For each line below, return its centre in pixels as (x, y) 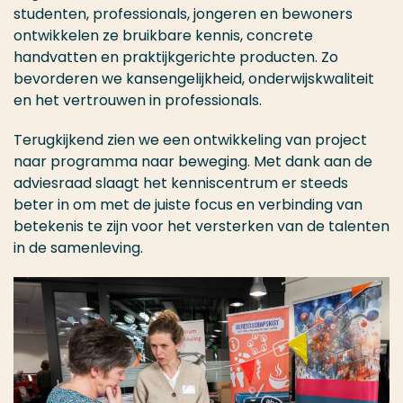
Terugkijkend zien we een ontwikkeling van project (190, 140)
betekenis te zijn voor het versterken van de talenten (201, 227)
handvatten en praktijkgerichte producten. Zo (176, 58)
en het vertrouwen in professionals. (138, 101)
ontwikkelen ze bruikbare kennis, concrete (163, 36)
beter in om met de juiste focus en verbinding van (188, 205)
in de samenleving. (78, 248)
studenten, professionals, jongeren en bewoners (183, 14)
